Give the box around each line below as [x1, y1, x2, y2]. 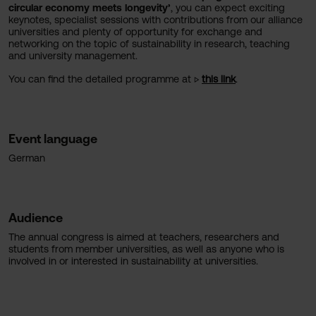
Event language [8, 131, 97, 146]
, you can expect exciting [171, 1, 285, 13]
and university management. [8, 49, 138, 61]
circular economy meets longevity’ [8, 1, 171, 13]
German [8, 152, 45, 164]
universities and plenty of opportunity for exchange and [8, 25, 262, 37]
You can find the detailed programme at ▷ [8, 73, 202, 85]
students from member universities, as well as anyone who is [8, 243, 284, 255]
